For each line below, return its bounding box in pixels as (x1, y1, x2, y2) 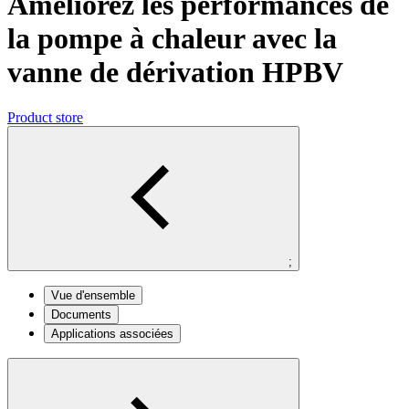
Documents (51, 307, 111, 321)
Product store (7, 109, 83, 125)
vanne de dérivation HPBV (7, 56, 343, 89)
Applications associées (51, 326, 173, 341)
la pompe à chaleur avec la (7, 22, 337, 56)
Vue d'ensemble (51, 288, 135, 302)
